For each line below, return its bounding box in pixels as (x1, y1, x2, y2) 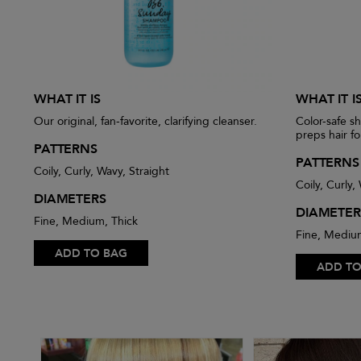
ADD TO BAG (55, 246, 127, 262)
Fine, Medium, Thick (34, 214, 138, 230)
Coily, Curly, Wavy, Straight (34, 164, 169, 180)
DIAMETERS (34, 190, 106, 209)
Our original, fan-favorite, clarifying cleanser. (34, 114, 257, 130)
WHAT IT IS (34, 90, 101, 109)
